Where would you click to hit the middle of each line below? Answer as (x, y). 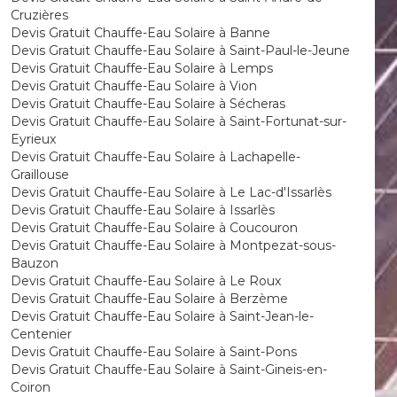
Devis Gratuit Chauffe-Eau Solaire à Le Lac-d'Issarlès (171, 192)
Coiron (30, 387)
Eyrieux (33, 139)
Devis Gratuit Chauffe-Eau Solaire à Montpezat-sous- (173, 245)
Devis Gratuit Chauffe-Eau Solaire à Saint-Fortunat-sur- (178, 121)
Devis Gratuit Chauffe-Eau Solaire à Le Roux (145, 281)
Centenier (41, 334)
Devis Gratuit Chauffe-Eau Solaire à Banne (140, 33)
